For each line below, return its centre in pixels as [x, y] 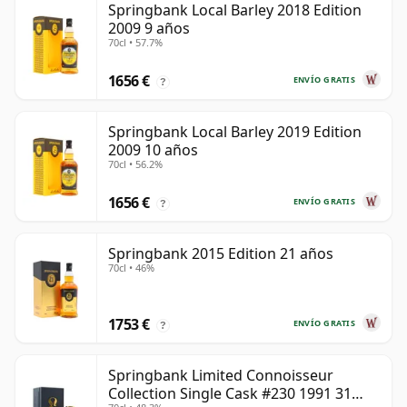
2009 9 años [149, 29]
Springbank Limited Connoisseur [221, 376]
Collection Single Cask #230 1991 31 [230, 394]
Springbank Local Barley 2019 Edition [235, 132]
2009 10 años [153, 150]
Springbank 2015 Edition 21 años [221, 254]
